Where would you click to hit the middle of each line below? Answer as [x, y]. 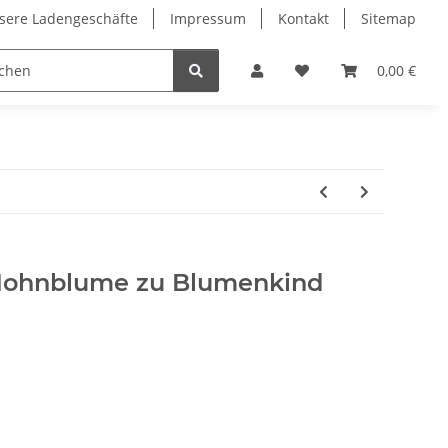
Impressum [208, 18]
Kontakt [303, 18]
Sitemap [388, 18]
